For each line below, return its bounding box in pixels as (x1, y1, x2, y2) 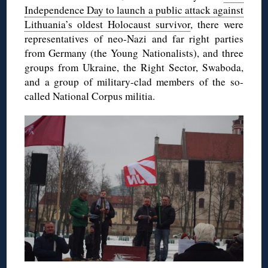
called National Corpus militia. (25, 89, 156, 103)
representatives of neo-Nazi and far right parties (25, 32, 243, 46)
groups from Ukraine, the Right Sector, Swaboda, (25, 60, 243, 75)
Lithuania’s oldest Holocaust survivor (25, 17, 190, 32)
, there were (190, 17, 243, 32)
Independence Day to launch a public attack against (25, 3, 243, 17)
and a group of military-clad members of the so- (25, 75, 243, 89)
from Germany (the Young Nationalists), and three (25, 46, 243, 60)
